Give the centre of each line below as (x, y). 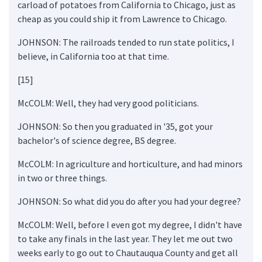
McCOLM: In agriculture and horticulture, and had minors (130, 163)
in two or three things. (62, 177)
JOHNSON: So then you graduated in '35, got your (115, 126)
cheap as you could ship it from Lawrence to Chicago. (122, 18)
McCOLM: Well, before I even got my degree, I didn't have (130, 224)
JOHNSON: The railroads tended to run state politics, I (126, 42)
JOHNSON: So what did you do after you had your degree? (129, 201)
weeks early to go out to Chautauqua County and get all (128, 252)
